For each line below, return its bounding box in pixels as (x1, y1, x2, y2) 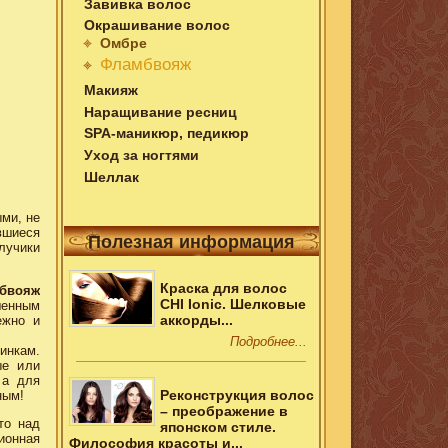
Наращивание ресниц (84, 103, 238, 120)
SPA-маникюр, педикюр (84, 125, 250, 142)
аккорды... (159, 312, 233, 329)
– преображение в (159, 403, 288, 420)
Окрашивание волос (84, 17, 231, 34)
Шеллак (84, 168, 140, 185)
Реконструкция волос (159, 387, 314, 404)
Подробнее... (230, 333, 308, 349)
